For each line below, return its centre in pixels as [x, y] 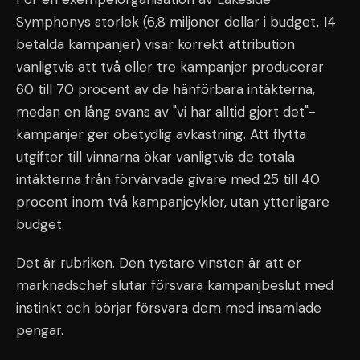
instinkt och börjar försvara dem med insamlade [169, 308]
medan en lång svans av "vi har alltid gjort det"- [166, 112]
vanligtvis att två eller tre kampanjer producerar [170, 67]
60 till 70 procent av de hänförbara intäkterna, [166, 89]
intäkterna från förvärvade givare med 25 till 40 [168, 179]
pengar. [40, 330]
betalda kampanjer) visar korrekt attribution [155, 44]
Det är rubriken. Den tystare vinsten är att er [159, 263]
